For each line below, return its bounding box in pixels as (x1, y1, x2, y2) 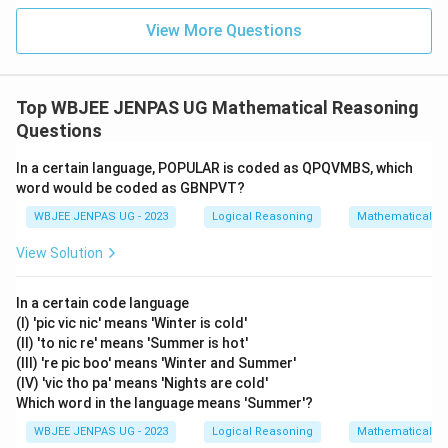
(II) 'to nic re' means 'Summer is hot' (16, 335, 248, 352)
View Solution (16, 245, 103, 262)
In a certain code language (16, 295, 189, 312)
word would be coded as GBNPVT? (16, 180, 245, 197)
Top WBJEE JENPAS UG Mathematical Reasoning (16, 97, 419, 119)
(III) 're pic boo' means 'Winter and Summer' (16, 355, 296, 372)
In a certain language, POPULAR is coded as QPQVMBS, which (16, 160, 413, 177)
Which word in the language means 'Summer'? (16, 395, 313, 412)
